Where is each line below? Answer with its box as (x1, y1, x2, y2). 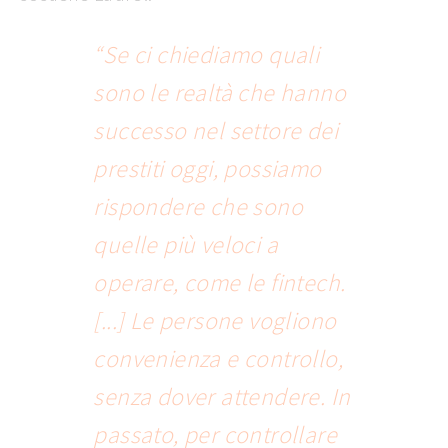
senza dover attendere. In (93, 381, 351, 413)
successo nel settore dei (93, 115, 339, 147)
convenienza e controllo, (93, 343, 344, 375)
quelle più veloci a (93, 229, 279, 261)
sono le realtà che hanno (93, 77, 347, 109)
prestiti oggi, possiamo (93, 153, 322, 185)
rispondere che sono (93, 191, 304, 223)
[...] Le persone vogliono (93, 305, 337, 337)
